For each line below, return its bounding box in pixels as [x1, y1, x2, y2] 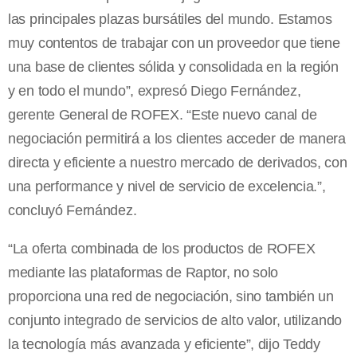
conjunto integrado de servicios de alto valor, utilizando [8, 312, 342, 329]
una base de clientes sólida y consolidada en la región [8, 59, 339, 76]
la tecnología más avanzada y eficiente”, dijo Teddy [8, 336, 320, 353]
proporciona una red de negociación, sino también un [8, 288, 334, 305]
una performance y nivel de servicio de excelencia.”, [8, 178, 326, 195]
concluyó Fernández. [8, 202, 137, 219]
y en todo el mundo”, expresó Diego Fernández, [8, 83, 301, 100]
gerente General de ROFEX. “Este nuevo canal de [8, 107, 317, 124]
